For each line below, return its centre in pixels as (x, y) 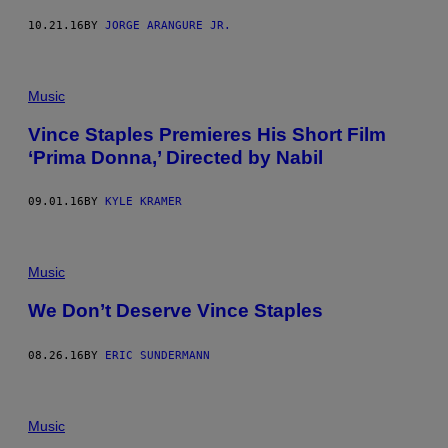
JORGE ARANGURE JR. (168, 25)
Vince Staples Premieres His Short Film (207, 134)
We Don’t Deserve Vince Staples (175, 311)
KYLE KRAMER (143, 202)
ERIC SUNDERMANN (157, 355)
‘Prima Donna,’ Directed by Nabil (175, 157)
